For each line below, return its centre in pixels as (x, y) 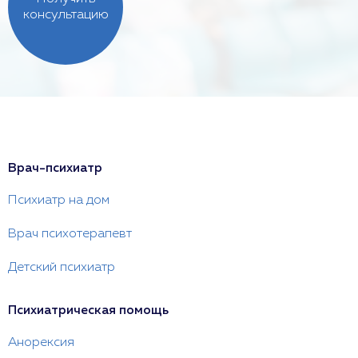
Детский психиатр (62, 268)
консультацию (66, 16)
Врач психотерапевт (70, 235)
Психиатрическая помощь (88, 311)
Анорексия (41, 343)
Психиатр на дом (59, 201)
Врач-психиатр (55, 169)
